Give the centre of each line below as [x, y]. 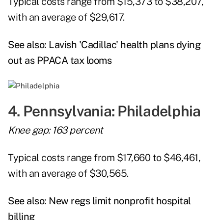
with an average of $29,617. [69, 17]
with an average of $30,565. [68, 174]
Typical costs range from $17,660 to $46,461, [104, 158]
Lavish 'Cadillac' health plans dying [124, 45]
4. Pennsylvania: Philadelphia [104, 111]
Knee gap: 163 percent [55, 130]
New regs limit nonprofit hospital [120, 201]
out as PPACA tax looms [60, 61]
